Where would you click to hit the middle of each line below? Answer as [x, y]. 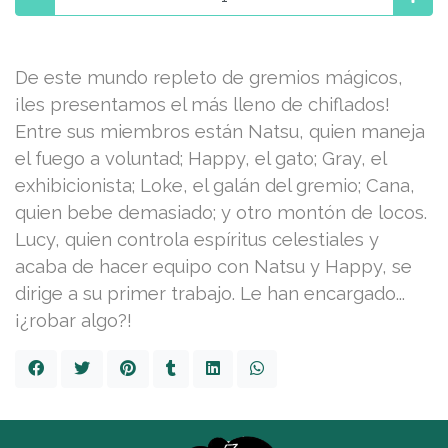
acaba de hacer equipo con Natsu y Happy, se [213, 266]
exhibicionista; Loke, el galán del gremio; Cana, [215, 185]
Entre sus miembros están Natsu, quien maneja [220, 131]
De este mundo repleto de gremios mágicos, [209, 77]
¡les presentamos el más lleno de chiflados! [202, 104]
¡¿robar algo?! [73, 320]
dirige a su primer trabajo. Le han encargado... [210, 293]
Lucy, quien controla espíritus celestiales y [197, 239]
